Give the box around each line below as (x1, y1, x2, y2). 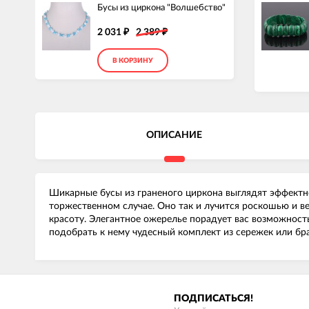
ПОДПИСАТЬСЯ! (174, 294, 253, 304)
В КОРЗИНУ (112, 57, 153, 65)
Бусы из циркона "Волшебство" (97, 3, 226, 12)
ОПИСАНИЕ (146, 130, 203, 141)
